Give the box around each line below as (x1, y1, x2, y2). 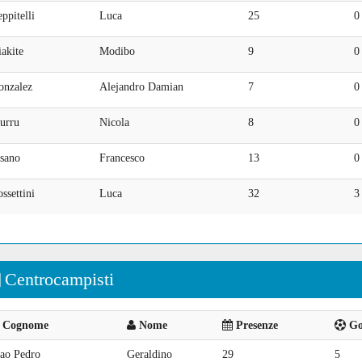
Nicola (99, 116, 129, 128)
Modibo (99, 45, 135, 57)
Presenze (233, 319, 278, 331)
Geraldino (127, 348, 172, 360)
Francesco (99, 152, 145, 164)
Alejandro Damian (99, 81, 183, 93)
